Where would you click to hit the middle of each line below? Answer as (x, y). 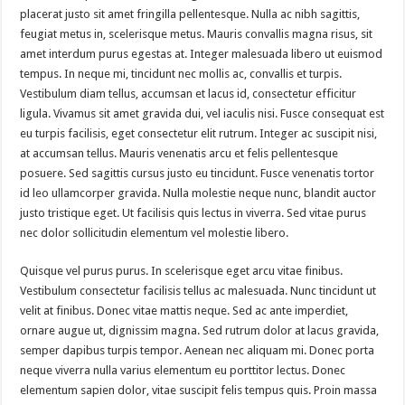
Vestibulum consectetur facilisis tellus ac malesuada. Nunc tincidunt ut (198, 290)
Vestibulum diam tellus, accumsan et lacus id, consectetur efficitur (188, 93)
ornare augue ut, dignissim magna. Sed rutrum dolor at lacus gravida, (200, 330)
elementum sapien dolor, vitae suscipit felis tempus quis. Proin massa (199, 390)
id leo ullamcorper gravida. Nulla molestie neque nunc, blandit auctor (198, 193)
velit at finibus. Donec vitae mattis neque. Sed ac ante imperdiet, (184, 310)
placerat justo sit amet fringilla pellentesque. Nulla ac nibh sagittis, (190, 14)
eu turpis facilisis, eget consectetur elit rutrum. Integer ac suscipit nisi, (199, 133)
